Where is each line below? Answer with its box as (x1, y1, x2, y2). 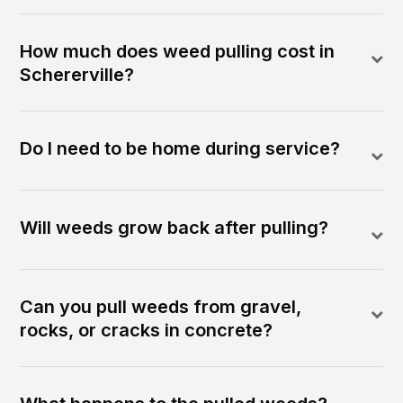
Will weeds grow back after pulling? (20, 217, 329, 239)
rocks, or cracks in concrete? (20, 319, 273, 342)
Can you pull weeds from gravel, (20, 296, 302, 318)
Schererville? (20, 64, 135, 86)
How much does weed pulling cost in (20, 40, 336, 63)
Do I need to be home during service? (20, 138, 341, 160)
